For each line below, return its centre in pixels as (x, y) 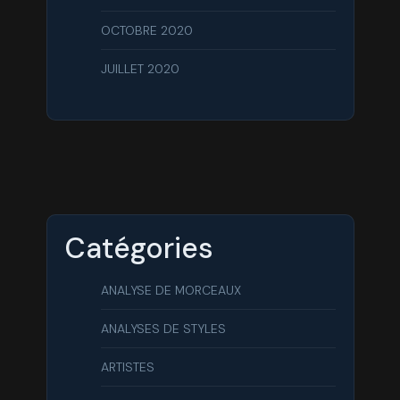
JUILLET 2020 (140, 69)
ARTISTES (127, 367)
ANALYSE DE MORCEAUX (171, 291)
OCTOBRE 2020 (146, 31)
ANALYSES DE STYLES (163, 329)
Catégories (139, 249)
